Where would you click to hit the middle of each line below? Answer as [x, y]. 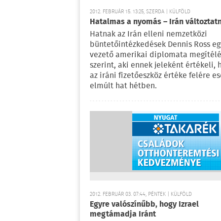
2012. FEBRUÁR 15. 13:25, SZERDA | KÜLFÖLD [140, 12]
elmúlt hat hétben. [123, 86]
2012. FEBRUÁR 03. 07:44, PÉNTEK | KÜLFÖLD [141, 194]
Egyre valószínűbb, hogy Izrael [144, 204]
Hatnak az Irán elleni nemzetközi [148, 34]
